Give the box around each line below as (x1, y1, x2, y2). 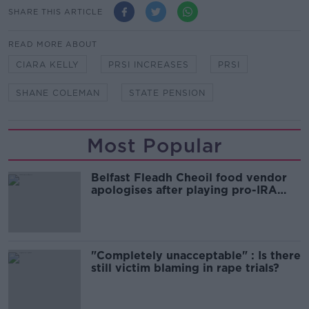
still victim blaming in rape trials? (91, 261, 279, 275)
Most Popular (86, 134, 223, 158)
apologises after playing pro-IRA (91, 183, 277, 197)
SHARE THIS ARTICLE (8, 6, 103, 17)
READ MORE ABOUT (8, 39, 97, 50)
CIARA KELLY (16, 59, 79, 70)
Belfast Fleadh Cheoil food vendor (91, 171, 287, 185)
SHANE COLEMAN (16, 88, 100, 99)
